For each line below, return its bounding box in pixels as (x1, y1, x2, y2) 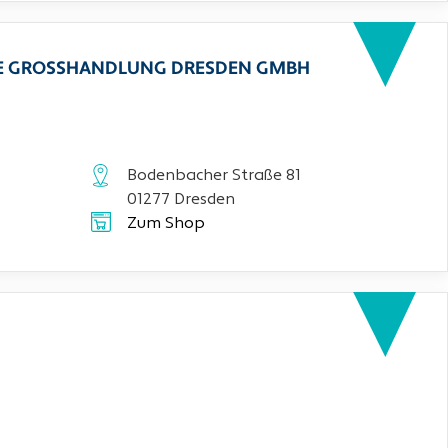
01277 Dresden (127, 192, 236, 208)
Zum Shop (127, 216, 206, 232)
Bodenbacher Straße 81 (127, 168, 302, 184)
